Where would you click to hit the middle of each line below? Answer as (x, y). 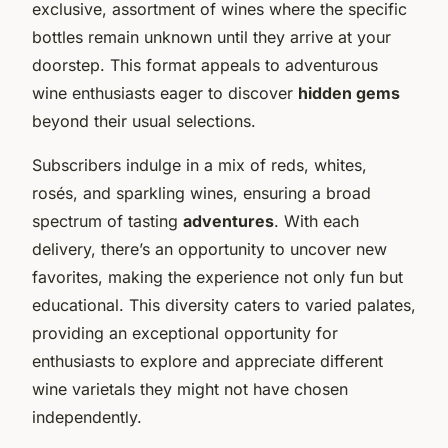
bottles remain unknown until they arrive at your (211, 36)
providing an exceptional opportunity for (185, 332)
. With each (316, 220)
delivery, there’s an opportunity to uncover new (209, 248)
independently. (87, 416)
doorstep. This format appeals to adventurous (205, 64)
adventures (228, 220)
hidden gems (349, 92)
